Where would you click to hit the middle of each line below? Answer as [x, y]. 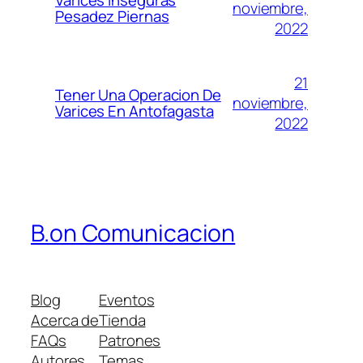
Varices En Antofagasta [135, 111]
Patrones [130, 340]
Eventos [127, 299]
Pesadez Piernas [112, 17]
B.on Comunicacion [133, 233]
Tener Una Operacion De [138, 95]
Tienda [122, 320]
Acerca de [65, 320]
